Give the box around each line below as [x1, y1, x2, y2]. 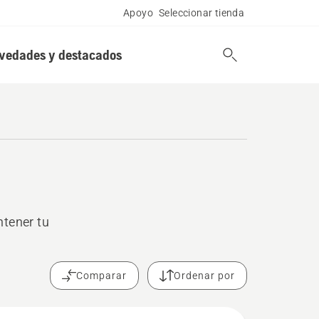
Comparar [76, 270, 127, 281]
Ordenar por [174, 270, 236, 281]
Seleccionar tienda [159, 7, 245, 19]
